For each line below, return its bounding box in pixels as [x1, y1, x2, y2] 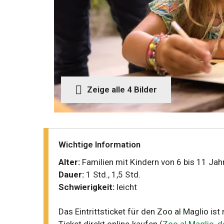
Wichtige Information [58, 139, 141, 149]
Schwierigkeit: [58, 182, 115, 192]
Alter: [58, 157, 80, 167]
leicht [114, 182, 137, 192]
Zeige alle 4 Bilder [87, 84, 157, 94]
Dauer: [58, 169, 84, 179]
